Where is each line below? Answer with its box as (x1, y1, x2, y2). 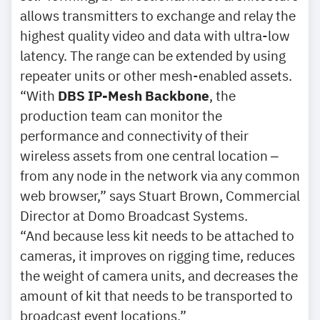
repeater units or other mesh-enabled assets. (20, 66, 292, 84)
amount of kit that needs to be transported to (20, 286, 293, 304)
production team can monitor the (20, 106, 222, 124)
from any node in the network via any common (20, 166, 300, 184)
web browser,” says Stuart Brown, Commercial (20, 186, 300, 204)
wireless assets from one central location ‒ (20, 146, 279, 164)
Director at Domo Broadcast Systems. (20, 206, 248, 224)
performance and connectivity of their (20, 126, 249, 144)
